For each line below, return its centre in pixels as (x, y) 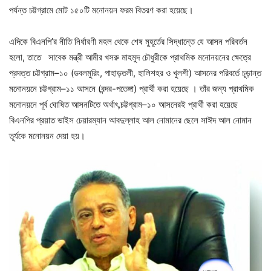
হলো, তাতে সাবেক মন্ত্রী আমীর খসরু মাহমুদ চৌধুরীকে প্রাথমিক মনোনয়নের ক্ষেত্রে (130, 57)
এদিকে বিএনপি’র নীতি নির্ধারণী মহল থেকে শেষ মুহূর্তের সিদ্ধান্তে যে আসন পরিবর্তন (128, 42)
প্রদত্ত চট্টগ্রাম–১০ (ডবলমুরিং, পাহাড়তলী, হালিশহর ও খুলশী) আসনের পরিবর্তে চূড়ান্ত (135, 73)
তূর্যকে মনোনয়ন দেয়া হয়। (47, 136)
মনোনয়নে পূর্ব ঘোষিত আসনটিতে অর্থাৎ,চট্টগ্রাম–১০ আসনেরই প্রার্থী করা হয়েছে (123, 105)
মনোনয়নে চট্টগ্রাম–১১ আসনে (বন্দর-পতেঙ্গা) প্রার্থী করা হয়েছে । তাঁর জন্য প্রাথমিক (132, 89)
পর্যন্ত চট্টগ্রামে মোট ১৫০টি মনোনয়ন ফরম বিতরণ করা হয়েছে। (101, 10)
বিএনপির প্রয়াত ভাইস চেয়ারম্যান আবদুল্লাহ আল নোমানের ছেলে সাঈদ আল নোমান (130, 120)
